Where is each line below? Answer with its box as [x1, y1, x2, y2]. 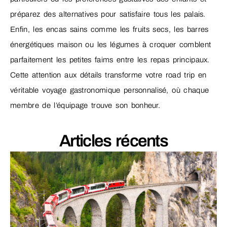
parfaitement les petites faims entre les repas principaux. [10, 55, 210, 64]
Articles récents [59, 132, 168, 150]
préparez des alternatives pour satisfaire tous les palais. [10, 10, 206, 18]
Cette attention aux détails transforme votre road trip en [10, 70, 207, 79]
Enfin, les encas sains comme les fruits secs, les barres [10, 25, 209, 33]
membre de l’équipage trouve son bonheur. [10, 101, 160, 109]
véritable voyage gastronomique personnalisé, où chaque [10, 86, 209, 94]
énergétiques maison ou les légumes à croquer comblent [10, 40, 211, 49]
